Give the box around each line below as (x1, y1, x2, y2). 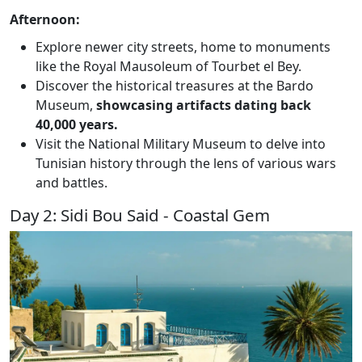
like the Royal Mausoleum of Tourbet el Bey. (36, 57, 301, 75)
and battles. (36, 173, 107, 192)
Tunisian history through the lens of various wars (36, 154, 336, 172)
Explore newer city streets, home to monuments (36, 37, 330, 56)
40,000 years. (36, 115, 118, 133)
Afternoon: (10, 10, 80, 28)
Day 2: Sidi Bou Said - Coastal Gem (10, 203, 270, 226)
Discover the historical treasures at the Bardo (36, 76, 314, 95)
